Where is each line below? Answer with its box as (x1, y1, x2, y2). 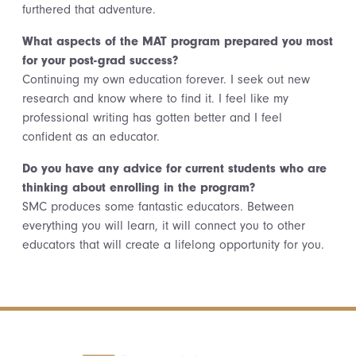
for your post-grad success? (22, 53, 178, 68)
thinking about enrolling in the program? (22, 180, 255, 195)
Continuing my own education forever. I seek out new (22, 72, 310, 87)
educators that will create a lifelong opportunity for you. (22, 238, 324, 252)
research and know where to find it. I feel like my (22, 91, 288, 106)
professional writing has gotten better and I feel (22, 110, 282, 125)
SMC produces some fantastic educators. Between (22, 199, 294, 214)
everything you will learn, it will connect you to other (22, 219, 305, 233)
